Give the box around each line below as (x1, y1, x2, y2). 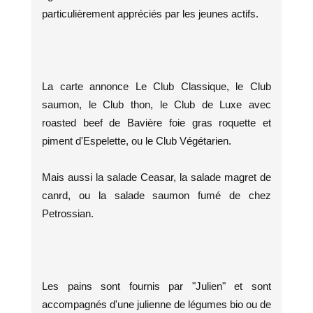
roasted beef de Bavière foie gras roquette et (42, 116, 271, 129)
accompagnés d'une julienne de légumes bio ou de (42, 298, 271, 310)
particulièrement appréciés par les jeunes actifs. (42, 7, 259, 20)
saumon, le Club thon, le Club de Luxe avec (42, 98, 271, 110)
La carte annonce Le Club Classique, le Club (42, 80, 271, 92)
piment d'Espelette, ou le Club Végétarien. (42, 134, 231, 147)
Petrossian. (42, 207, 94, 219)
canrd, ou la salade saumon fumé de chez (42, 189, 271, 201)
